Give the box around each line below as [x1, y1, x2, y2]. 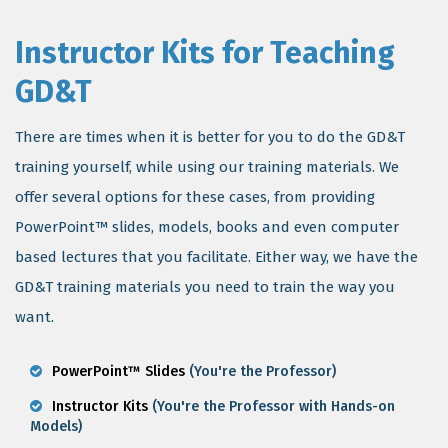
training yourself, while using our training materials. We [15, 158, 399, 176]
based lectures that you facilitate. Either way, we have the [15, 248, 418, 266]
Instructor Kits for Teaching [15, 35, 395, 71]
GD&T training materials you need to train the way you [15, 278, 395, 296]
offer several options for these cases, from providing [15, 188, 375, 206]
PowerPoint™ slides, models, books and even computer [15, 218, 399, 236]
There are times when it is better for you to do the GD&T [15, 128, 405, 146]
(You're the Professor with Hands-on [148, 398, 395, 415]
